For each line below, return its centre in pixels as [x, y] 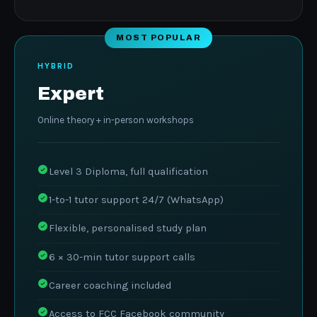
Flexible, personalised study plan [128, 229]
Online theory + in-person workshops [116, 120]
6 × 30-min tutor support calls [122, 257]
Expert [71, 94]
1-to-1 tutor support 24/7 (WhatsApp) [136, 200]
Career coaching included [110, 286]
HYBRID [56, 66]
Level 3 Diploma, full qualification [128, 171]
